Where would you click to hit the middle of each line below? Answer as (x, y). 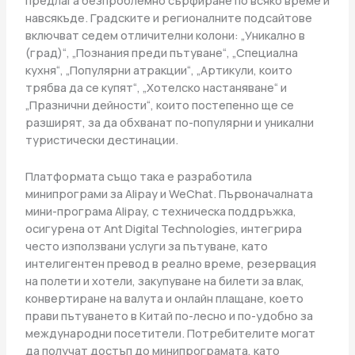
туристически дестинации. (101, 140)
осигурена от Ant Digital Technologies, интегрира (163, 228)
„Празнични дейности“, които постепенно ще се (159, 105)
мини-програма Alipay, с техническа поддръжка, (160, 210)
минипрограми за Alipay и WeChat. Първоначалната (169, 193)
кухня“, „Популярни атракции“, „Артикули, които (158, 70)
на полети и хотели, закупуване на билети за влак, (164, 280)
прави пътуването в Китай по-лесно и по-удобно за (169, 315)
